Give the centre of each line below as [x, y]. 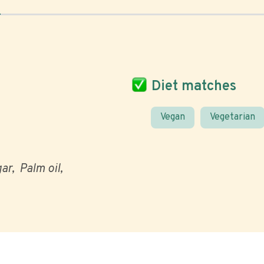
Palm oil [40, 169]
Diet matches [194, 86]
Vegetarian [232, 117]
